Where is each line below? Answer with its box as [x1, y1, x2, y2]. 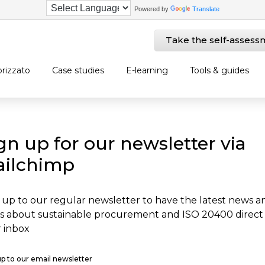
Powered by [130, 5, 170, 12]
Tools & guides [189, 64, 249, 76]
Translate [192, 5, 219, 12]
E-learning [125, 64, 168, 76]
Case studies [51, 64, 104, 76]
